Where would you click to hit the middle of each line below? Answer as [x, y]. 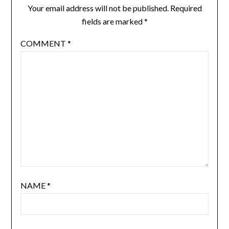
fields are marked [113, 21]
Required [186, 8]
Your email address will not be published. [98, 8]
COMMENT [44, 43]
